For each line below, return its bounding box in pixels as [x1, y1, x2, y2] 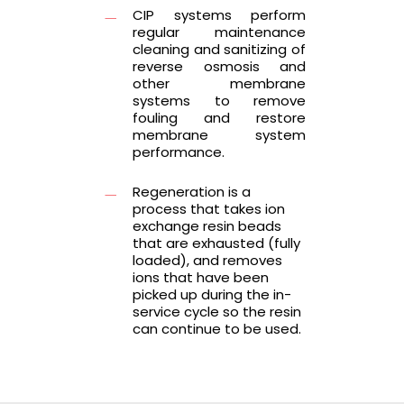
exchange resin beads [132, 216, 281, 235]
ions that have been [132, 267, 269, 287]
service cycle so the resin [132, 301, 301, 321]
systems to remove [132, 90, 307, 110]
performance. [132, 142, 225, 161]
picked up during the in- [132, 284, 291, 304]
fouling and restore [132, 107, 307, 127]
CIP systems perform [132, 5, 307, 24]
